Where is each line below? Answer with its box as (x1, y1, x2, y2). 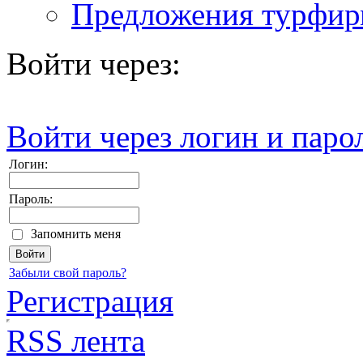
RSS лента (6, 323, 145, 359)
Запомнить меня (31, 227, 121, 241)
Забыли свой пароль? (9, 266, 126, 280)
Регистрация (6, 284, 173, 319)
